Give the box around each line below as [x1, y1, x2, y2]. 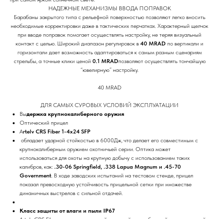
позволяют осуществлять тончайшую [118, 57, 206, 65]
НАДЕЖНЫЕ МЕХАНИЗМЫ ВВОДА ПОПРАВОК [48, 4, 171, 12]
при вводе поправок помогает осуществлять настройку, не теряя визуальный [18, 31, 201, 38]
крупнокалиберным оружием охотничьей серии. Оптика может [20, 145, 171, 153]
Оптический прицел [20, 119, 68, 126]
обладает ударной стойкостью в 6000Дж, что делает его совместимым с [20, 136, 198, 144]
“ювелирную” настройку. [81, 66, 138, 73]
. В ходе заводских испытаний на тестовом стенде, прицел [51, 172, 193, 179]
